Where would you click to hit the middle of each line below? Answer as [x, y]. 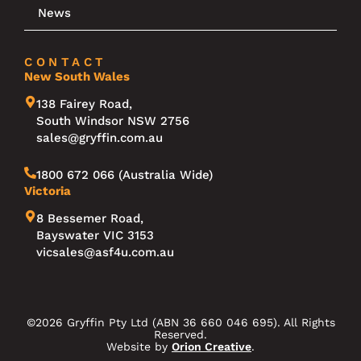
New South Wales [77, 76]
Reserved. [180, 334]
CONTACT [66, 62]
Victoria [48, 191]
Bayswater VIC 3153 [95, 235]
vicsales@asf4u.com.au [105, 252]
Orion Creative [212, 346]
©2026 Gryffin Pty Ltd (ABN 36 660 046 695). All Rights [180, 322]
